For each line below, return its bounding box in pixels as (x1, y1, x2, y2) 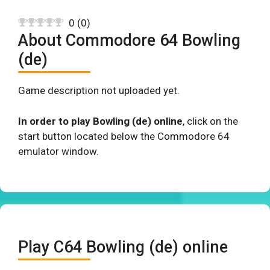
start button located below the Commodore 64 (18, 130, 230, 142)
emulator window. (18, 145, 99, 157)
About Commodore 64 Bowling (18, 31, 240, 50)
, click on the (183, 115, 238, 127)
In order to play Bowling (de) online (18, 115, 183, 127)
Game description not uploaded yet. (18, 84, 180, 96)
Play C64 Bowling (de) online (18, 237, 228, 257)
